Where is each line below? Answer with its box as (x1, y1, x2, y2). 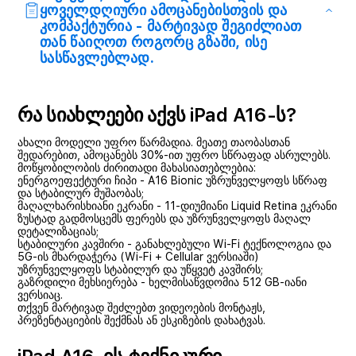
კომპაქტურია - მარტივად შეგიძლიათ (40, 17, 302, 34)
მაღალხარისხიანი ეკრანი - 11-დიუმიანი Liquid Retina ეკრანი (17, 199, 337, 212)
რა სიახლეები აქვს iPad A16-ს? (17, 103, 296, 126)
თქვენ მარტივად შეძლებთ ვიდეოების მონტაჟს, (17, 301, 265, 314)
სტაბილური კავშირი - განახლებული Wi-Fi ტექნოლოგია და (17, 238, 331, 250)
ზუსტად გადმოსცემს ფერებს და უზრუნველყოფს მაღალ (17, 212, 311, 225)
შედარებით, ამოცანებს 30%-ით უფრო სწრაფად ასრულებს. (17, 149, 331, 161)
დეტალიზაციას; (17, 225, 99, 238)
